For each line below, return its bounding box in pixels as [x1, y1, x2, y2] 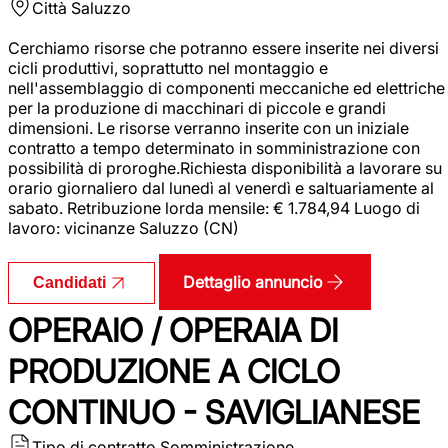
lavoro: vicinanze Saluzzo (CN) [8, 217, 239, 238]
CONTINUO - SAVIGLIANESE [8, 392, 420, 432]
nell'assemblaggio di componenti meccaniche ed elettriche [8, 77, 445, 98]
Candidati [33, 273, 106, 291]
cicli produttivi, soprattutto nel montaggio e [8, 57, 328, 78]
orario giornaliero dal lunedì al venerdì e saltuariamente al [8, 177, 434, 198]
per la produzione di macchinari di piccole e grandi [8, 97, 386, 118]
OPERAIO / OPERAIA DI [8, 310, 338, 350]
